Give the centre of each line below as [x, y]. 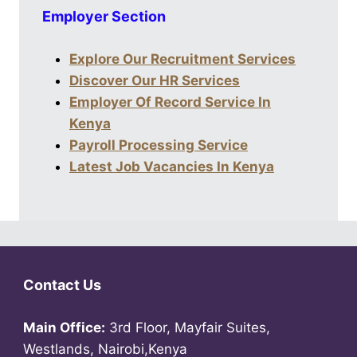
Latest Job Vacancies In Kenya [172, 166]
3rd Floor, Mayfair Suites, [188, 328]
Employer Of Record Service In [170, 102]
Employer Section [104, 16]
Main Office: [64, 328]
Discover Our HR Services [155, 80]
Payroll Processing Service [159, 145]
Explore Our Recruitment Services [182, 59]
